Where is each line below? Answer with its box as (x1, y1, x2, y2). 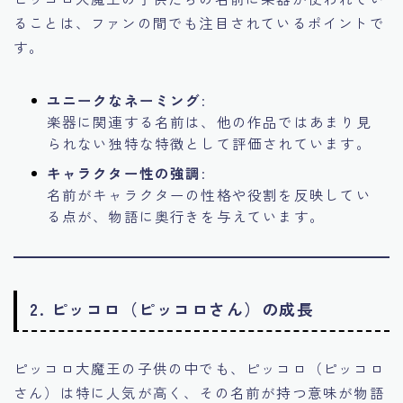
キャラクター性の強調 (46, 163, 201, 184)
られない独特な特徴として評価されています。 (46, 133, 372, 154)
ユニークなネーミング (46, 90, 201, 111)
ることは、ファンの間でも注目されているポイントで (13, 13, 385, 33)
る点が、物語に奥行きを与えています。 (46, 206, 326, 227)
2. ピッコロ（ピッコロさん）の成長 (30, 297, 314, 321)
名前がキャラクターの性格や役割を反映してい (46, 184, 372, 205)
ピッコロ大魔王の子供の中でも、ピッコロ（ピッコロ (13, 358, 385, 379)
